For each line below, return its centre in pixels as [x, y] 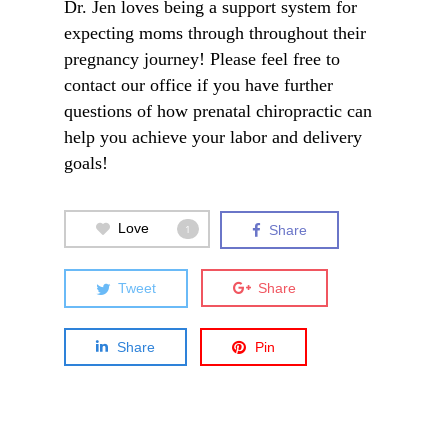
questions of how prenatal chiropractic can [218, 111]
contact [90, 85]
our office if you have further [224, 85]
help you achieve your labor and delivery [213, 137]
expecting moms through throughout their [215, 33]
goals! [86, 163]
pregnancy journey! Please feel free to [202, 59]
